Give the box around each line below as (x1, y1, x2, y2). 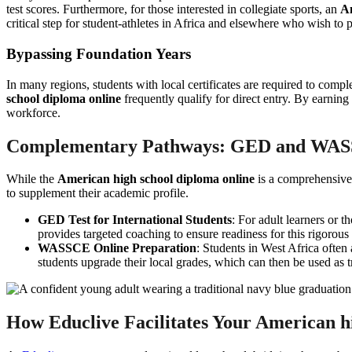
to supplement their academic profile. (6, 186, 189, 200)
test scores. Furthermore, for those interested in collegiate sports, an (6, 2, 340, 16)
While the (6, 172, 57, 186)
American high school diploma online (57, 172, 255, 186)
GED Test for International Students (38, 213, 232, 227)
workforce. (6, 105, 60, 119)
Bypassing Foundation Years (6, 45, 191, 62)
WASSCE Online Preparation (38, 241, 196, 255)
